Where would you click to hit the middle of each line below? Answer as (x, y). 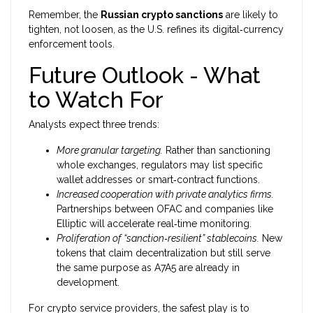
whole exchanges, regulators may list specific (160, 165)
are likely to (250, 15)
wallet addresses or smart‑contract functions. (158, 180)
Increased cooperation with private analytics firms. (165, 195)
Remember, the (65, 15)
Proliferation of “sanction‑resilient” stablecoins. (158, 239)
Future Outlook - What (145, 75)
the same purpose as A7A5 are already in (148, 268)
